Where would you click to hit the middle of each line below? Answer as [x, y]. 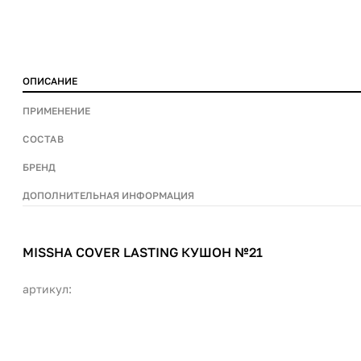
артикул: [47, 289]
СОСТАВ [43, 139]
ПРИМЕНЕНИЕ [56, 111]
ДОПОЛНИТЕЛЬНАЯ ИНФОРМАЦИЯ [108, 195]
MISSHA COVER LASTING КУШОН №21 [143, 252]
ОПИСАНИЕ [50, 81]
